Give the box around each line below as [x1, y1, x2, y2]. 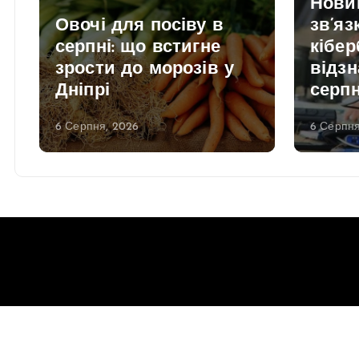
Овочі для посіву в [55, 16, 224, 35]
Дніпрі [55, 81, 110, 100]
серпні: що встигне [55, 38, 220, 57]
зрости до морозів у [55, 59, 235, 79]
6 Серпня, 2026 [55, 120, 139, 133]
